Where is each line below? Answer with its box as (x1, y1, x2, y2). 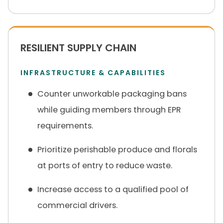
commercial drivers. (37, 200, 117, 211)
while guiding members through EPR (37, 104, 181, 115)
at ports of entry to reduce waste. (37, 160, 172, 171)
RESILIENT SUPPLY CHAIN (20, 41, 136, 55)
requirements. (37, 120, 93, 131)
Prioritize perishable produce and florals (37, 144, 197, 155)
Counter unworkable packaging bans (37, 88, 187, 100)
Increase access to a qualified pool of (37, 184, 189, 195)
